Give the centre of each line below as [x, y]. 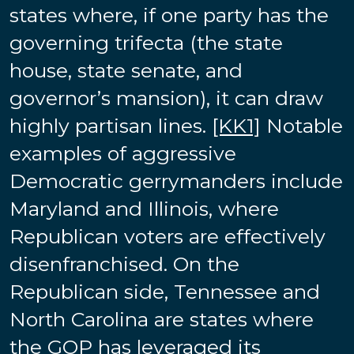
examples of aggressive [123, 153]
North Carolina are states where [162, 319]
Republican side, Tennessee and [165, 291]
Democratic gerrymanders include [176, 181]
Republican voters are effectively [168, 236]
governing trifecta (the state [146, 42]
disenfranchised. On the [124, 264]
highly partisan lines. [111, 125]
